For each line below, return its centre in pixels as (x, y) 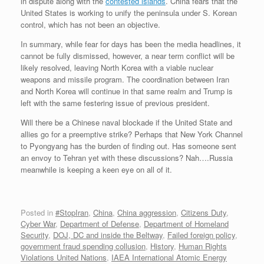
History (162, 246)
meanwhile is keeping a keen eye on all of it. (96, 170)
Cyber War (38, 223)
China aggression (147, 212)
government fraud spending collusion (83, 246)
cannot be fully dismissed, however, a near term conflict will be (128, 56)
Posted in (38, 212)
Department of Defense (100, 223)
